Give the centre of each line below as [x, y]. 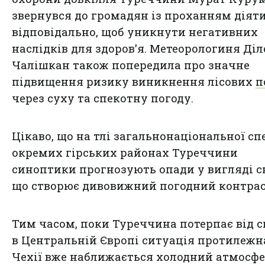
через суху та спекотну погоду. [103, 98]
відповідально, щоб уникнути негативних [135, 32]
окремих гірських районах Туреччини [125, 153]
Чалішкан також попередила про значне [131, 65]
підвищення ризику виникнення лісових [134, 82]
